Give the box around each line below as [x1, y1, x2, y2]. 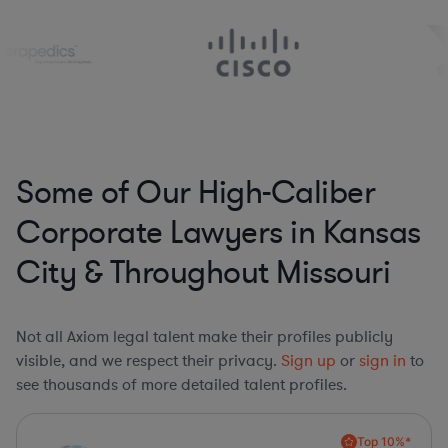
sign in [359, 349, 406, 372]
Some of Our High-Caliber [16, 171, 375, 214]
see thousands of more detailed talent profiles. [16, 373, 347, 396]
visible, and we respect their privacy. [16, 349, 281, 372]
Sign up [281, 349, 336, 372]
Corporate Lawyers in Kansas [16, 211, 421, 254]
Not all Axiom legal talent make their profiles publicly [16, 325, 393, 348]
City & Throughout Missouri [16, 251, 390, 294]
